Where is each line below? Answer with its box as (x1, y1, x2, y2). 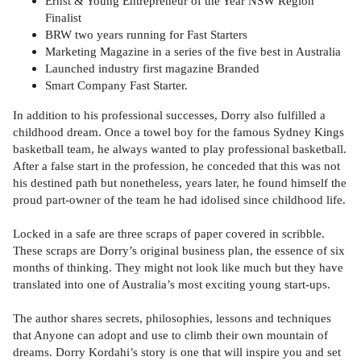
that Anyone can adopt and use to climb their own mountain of (13, 327, 328, 342)
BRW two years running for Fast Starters (45, 27, 247, 42)
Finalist (45, 10, 81, 25)
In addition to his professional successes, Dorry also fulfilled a (13, 107, 326, 122)
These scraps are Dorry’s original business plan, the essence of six (13, 243, 345, 257)
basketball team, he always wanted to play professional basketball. (13, 141, 346, 156)
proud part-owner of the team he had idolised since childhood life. (13, 192, 346, 206)
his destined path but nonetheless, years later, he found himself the (13, 175, 346, 189)
